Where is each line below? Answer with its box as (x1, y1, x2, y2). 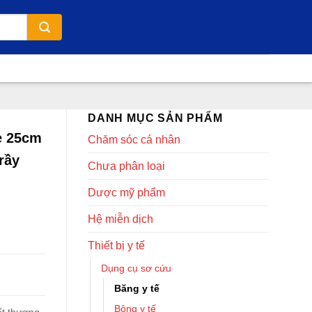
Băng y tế (114, 283, 159, 294)
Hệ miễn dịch (88, 213, 153, 225)
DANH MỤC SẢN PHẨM (88, 112, 223, 124)
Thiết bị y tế (88, 240, 145, 251)
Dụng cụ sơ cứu (101, 263, 171, 274)
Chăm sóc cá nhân (88, 134, 180, 146)
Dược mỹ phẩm (88, 187, 165, 198)
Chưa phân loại (88, 160, 165, 172)
